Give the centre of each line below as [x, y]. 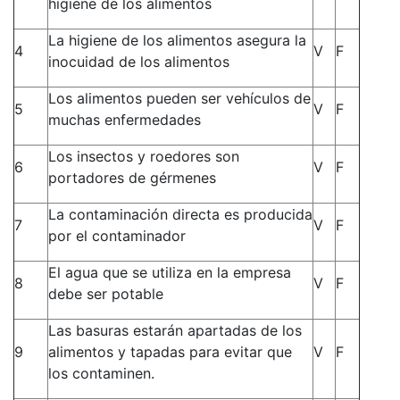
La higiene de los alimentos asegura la [177, 40]
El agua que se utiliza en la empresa [170, 272]
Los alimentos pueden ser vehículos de [179, 98]
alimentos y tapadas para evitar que [170, 351]
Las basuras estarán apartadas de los [175, 330]
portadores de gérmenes [132, 177]
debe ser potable [106, 293]
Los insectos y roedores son [144, 156]
